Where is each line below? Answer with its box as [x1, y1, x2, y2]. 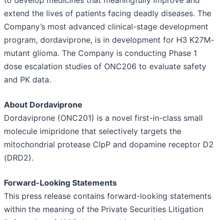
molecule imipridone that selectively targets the [4, 126, 181, 137]
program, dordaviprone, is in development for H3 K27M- [4, 35, 214, 45]
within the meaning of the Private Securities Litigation [4, 204, 203, 215]
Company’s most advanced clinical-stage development [4, 22, 208, 32]
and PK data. [4, 75, 51, 85]
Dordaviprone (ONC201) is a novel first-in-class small [4, 113, 203, 123]
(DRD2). [4, 153, 33, 163]
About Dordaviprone [4, 100, 82, 110]
